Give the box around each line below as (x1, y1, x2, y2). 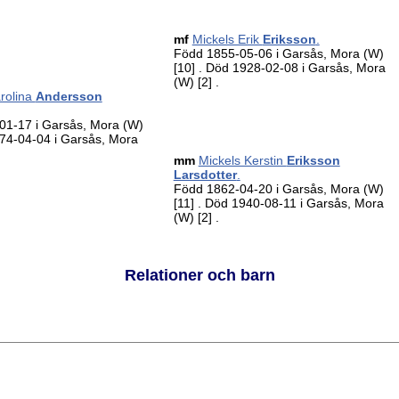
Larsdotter (173, 167, 237, 182)
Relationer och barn (124, 265, 275, 284)
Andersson (35, 89, 102, 103)
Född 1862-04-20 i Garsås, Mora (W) (173, 182, 384, 196)
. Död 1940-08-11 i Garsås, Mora (197, 196, 384, 210)
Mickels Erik (191, 32, 263, 46)
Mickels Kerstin (198, 153, 287, 167)
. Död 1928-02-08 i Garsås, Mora (198, 61, 386, 75)
